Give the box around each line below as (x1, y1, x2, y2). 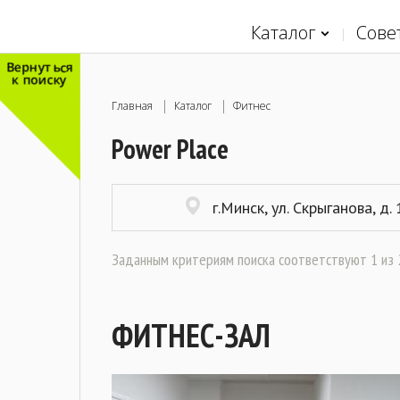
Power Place (111, 131, 229, 167)
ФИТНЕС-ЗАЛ (111, 314, 271, 357)
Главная (111, 98, 153, 113)
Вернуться (5, 58, 73, 76)
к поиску (11, 71, 67, 88)
